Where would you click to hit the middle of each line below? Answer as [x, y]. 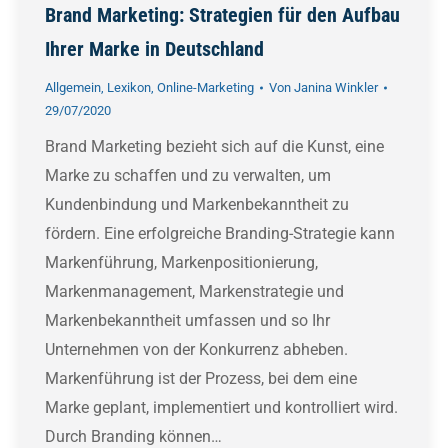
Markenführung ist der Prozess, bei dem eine [201, 379]
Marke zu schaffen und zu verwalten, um [188, 176]
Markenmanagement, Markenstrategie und [194, 292]
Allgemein [73, 88]
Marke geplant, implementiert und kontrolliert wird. [221, 408]
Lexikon [129, 88]
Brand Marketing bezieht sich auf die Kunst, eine [214, 147]
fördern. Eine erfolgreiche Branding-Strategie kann [220, 234]
